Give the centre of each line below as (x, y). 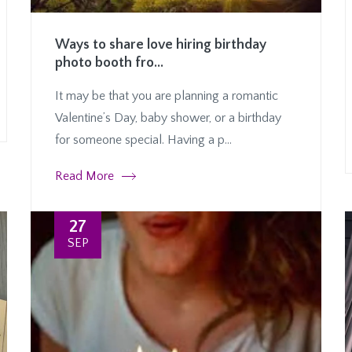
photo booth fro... (109, 62)
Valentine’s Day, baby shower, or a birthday (168, 117)
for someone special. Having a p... (143, 139)
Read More (84, 176)
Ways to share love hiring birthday (161, 44)
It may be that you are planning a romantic (167, 95)
